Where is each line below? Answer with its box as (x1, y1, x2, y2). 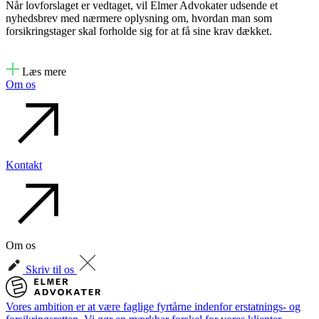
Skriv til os (26, 263, 74, 276)
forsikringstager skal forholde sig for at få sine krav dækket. (6, 25, 272, 38)
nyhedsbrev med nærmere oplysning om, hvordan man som (6, 12, 272, 25)
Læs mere (19, 66, 66, 78)
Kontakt (6, 159, 42, 172)
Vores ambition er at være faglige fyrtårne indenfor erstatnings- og (6, 300, 300, 313)
